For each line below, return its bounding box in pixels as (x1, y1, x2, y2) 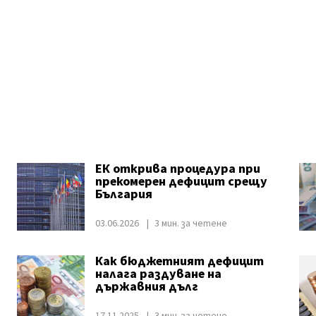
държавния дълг (95, 278, 198, 296)
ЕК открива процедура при (95, 160, 260, 178)
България (95, 186, 152, 203)
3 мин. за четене (154, 217, 227, 231)
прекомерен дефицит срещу (95, 173, 267, 190)
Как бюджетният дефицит (95, 253, 264, 270)
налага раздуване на (95, 265, 221, 283)
